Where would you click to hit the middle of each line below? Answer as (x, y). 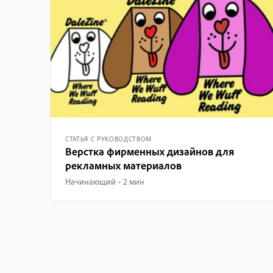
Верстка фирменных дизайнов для (150, 151)
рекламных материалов (123, 165)
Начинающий (90, 181)
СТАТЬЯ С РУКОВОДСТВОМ (108, 139)
